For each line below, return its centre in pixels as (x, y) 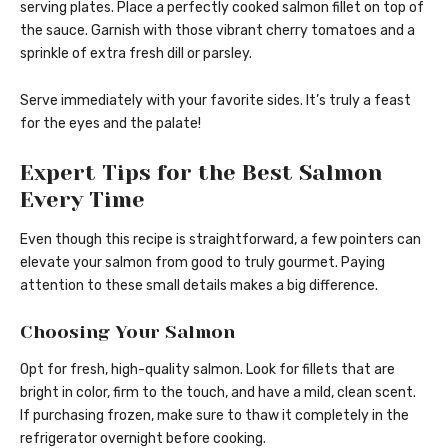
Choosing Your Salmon (127, 331)
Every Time (82, 200)
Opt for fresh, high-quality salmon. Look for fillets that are (207, 370)
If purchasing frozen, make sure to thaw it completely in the (214, 416)
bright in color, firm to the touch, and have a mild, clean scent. (218, 393)
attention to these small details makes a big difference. (199, 285)
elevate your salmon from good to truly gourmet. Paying (202, 262)
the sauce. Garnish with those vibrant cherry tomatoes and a (217, 31)
